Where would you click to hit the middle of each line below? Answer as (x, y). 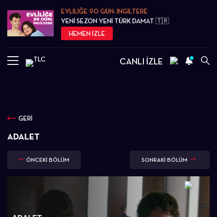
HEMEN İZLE (87, 33)
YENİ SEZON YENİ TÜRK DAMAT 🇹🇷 (115, 21)
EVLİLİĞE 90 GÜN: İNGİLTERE (105, 11)
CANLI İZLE (141, 61)
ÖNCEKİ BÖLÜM (48, 160)
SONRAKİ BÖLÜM (164, 160)
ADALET (23, 136)
